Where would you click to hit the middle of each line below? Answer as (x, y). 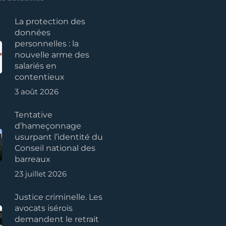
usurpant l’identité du (59, 137)
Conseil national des (55, 148)
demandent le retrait (56, 219)
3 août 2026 (36, 92)
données (32, 33)
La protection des (50, 21)
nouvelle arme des (52, 55)
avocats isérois (43, 208)
